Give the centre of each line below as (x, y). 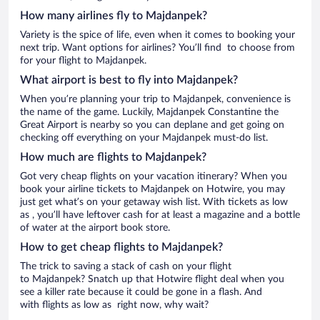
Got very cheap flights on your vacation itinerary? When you (154, 176)
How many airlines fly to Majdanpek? (114, 15)
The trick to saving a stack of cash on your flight (126, 266)
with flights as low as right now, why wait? (114, 305)
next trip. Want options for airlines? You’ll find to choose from (157, 47)
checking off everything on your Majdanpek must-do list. (144, 137)
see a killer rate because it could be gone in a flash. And (141, 292)
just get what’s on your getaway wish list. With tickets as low (154, 202)
